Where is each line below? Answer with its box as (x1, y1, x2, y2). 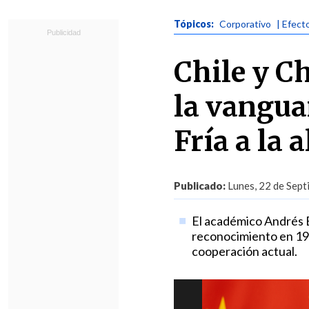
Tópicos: (174, 18, 216, 30)
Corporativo (219, 18, 271, 30)
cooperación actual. (191, 243, 297, 259)
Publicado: (174, 179, 226, 192)
